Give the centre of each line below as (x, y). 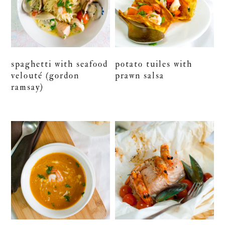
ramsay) (28, 87)
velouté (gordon (45, 75)
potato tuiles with (154, 64)
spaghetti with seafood (60, 64)
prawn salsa (140, 75)
